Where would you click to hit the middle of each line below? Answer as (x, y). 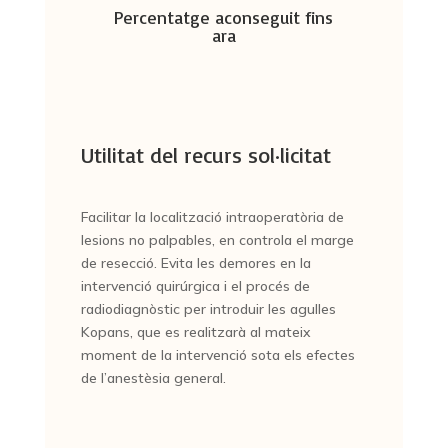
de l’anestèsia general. (153, 378)
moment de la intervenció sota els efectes (217, 355)
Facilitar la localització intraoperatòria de (212, 217)
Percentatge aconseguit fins (224, 17)
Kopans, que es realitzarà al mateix (195, 332)
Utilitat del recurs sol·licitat (205, 154)
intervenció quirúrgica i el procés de (195, 286)
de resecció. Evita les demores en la (195, 263)
